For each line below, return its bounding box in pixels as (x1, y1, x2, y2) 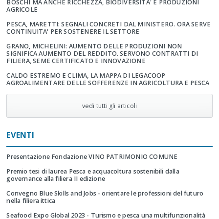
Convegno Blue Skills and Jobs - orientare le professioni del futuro (6, 189, 204, 198)
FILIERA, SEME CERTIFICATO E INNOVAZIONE (6, 57, 146, 66)
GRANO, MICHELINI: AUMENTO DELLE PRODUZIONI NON (6, 42, 182, 51)
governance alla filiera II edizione (6, 175, 106, 183)
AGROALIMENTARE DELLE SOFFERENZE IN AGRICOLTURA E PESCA (6, 79, 210, 88)
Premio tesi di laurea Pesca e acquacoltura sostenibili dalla (6, 167, 179, 176)
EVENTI (6, 130, 35, 141)
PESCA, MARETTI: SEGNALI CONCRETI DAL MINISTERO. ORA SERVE (6, 20, 211, 29)
